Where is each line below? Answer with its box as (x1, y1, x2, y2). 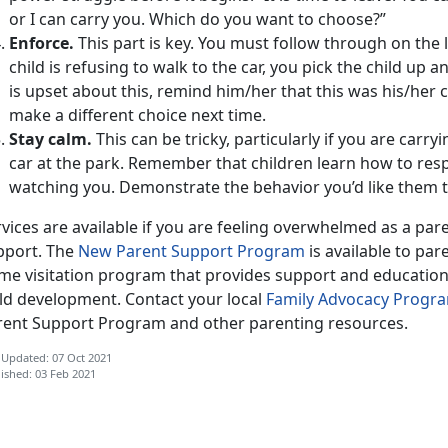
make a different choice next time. (9, 103, 266, 126)
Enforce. (9, 31, 78, 54)
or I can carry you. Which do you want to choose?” (9, 7, 390, 30)
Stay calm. (9, 127, 92, 150)
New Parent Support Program (78, 239, 305, 262)
